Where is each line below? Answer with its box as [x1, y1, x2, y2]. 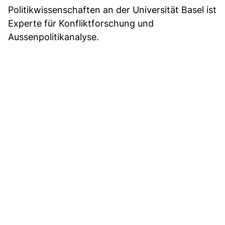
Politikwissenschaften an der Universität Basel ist [8, 4, 216, 15]
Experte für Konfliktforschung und [8, 18, 154, 29]
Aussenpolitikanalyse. [8, 31, 99, 42]
